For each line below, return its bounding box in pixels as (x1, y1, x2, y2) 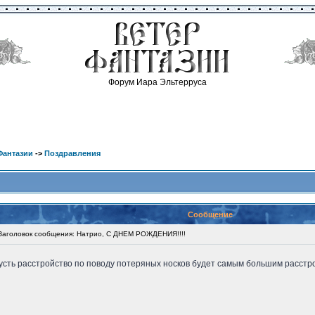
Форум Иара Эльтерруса (108, 77, 207, 87)
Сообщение (188, 210, 233, 219)
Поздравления (44, 149, 101, 157)
